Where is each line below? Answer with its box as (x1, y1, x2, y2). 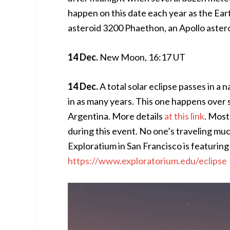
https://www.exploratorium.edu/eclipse (68, 155, 227, 166)
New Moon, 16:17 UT (98, 51, 185, 63)
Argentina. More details (68, 110, 164, 122)
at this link (164, 110, 204, 122)
